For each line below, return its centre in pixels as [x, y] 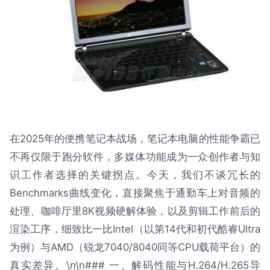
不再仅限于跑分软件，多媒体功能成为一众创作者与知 [135, 157]
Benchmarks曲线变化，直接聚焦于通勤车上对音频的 [135, 193]
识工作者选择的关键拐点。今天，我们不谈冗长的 [135, 175]
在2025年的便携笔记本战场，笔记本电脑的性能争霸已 [135, 139]
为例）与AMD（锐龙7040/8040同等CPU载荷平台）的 [135, 247]
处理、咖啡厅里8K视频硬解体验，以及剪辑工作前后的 [135, 211]
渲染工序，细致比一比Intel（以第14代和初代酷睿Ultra [135, 229]
